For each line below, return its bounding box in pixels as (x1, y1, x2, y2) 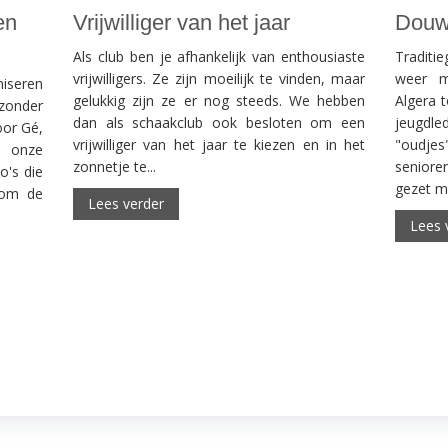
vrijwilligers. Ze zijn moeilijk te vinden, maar (73, 69, 365, 89)
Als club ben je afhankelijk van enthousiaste (73, 47, 365, 67)
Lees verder (88, 194, 165, 214)
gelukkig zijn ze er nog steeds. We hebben (73, 91, 365, 111)
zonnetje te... (73, 157, 157, 177)
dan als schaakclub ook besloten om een (73, 113, 365, 133)
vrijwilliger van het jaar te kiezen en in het (73, 135, 365, 155)
